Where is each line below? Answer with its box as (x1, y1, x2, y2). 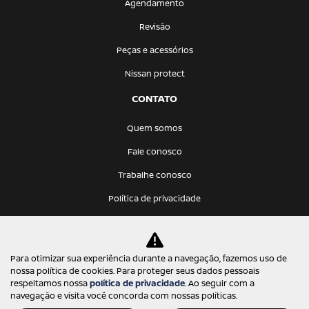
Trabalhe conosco (117, 169, 192, 181)
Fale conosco (127, 146, 182, 157)
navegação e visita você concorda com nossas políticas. (10, 290, 237, 301)
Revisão (139, 21, 170, 32)
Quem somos (127, 122, 182, 134)
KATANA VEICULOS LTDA (89, 237, 220, 252)
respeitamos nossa (10, 277, 90, 289)
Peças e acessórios (116, 44, 193, 56)
